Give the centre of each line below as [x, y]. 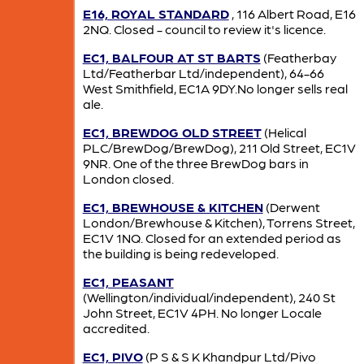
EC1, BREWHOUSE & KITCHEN [173, 206]
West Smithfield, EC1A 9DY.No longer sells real [215, 88]
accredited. [116, 327]
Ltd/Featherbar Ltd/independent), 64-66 [203, 72]
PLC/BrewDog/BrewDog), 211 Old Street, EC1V [219, 147]
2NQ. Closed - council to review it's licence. [204, 28]
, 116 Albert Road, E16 [292, 13]
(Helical [284, 132]
